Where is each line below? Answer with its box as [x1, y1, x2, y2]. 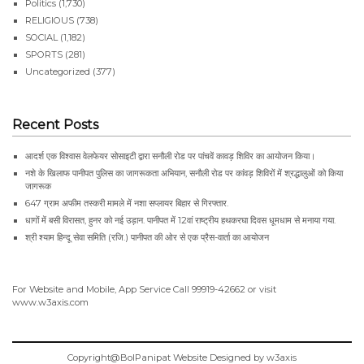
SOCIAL [25, 31, 58, 43]
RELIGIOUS [25, 14, 74, 26]
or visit [245, 283, 276, 295]
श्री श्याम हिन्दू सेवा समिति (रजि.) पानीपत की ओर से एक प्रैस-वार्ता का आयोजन [25, 231, 269, 243]
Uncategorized [25, 65, 90, 77]
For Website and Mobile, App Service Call [12, 283, 192, 295]
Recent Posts [12, 116, 98, 132]
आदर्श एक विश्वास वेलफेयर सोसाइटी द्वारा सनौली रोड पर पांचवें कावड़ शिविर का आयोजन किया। [25, 149, 315, 162]
